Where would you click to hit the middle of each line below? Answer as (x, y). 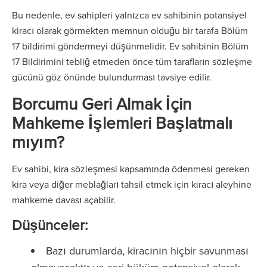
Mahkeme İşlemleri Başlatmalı (122, 122)
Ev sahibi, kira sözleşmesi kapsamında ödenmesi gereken (131, 169)
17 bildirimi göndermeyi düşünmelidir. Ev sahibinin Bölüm (130, 46)
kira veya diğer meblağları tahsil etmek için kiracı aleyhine (132, 184)
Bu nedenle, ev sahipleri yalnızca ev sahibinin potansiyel (129, 15)
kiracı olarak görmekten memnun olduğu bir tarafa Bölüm (130, 30)
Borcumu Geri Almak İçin (102, 103)
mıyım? (38, 142)
